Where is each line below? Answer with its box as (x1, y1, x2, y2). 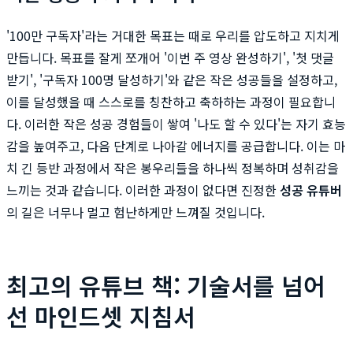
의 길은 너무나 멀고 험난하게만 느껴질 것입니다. (6, 202, 265, 221)
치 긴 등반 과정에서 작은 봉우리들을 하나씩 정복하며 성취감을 (6, 158, 339, 177)
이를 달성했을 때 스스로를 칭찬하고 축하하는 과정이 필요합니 (6, 91, 336, 111)
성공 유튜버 (280, 180, 342, 199)
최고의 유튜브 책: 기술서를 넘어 (6, 267, 325, 303)
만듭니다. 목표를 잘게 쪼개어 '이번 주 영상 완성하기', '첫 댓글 (6, 47, 334, 67)
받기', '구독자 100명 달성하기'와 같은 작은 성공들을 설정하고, (6, 69, 337, 89)
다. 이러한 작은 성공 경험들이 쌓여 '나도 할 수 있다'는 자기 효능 (6, 113, 346, 133)
